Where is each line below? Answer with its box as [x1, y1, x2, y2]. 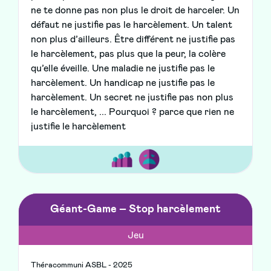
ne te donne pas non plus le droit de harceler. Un [31, 5, 240, 16]
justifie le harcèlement [31, 122, 126, 132]
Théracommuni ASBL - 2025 [31, 261, 132, 270]
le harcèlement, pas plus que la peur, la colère [31, 49, 226, 59]
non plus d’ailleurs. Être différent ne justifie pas [31, 34, 235, 45]
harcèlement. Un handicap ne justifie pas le [31, 78, 215, 88]
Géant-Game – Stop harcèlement [50, 204, 221, 215]
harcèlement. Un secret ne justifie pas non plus [31, 93, 233, 103]
